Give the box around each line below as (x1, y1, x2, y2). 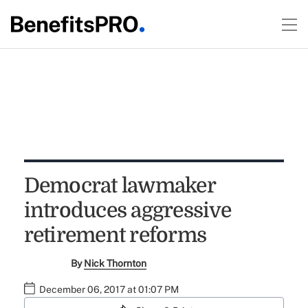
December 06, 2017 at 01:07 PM (38, 284, 179, 295)
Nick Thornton (84, 258, 147, 269)
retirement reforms (23, 223, 207, 247)
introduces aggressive (23, 199, 231, 222)
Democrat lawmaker (23, 174, 215, 197)
